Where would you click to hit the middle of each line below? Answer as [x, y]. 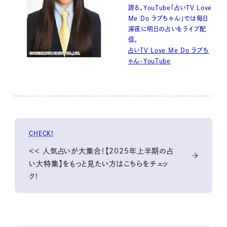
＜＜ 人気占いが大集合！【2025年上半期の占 [101, 151]
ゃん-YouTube [149, 61]
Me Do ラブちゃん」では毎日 [168, 18]
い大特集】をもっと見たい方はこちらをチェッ [99, 163]
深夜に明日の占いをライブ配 [167, 29]
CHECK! [41, 133]
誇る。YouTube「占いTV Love [170, 8]
